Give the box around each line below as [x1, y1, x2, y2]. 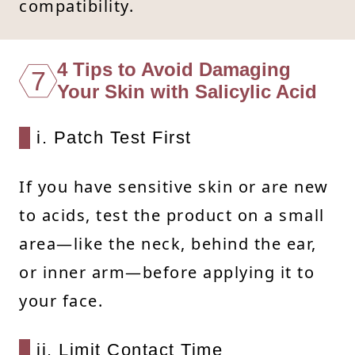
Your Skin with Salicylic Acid [57, 80, 317, 102]
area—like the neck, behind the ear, [19, 232, 317, 254]
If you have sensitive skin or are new [19, 175, 329, 197]
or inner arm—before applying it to [19, 261, 315, 283]
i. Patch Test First [36, 127, 192, 147]
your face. [19, 289, 103, 311]
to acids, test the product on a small [19, 204, 325, 226]
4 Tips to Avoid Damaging [57, 58, 291, 80]
